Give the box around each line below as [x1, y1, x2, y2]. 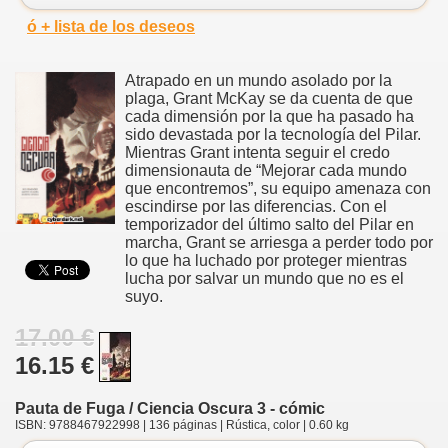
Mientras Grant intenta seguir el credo [125, 143, 390, 161]
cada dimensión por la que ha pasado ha [125, 107, 414, 125]
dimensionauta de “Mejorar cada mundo [125, 161, 407, 179]
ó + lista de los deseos [27, 17, 195, 35]
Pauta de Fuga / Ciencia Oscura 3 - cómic [15, 399, 325, 417]
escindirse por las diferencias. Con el [125, 197, 387, 215]
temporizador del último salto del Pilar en [125, 215, 414, 233]
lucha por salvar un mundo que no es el [125, 269, 404, 287]
